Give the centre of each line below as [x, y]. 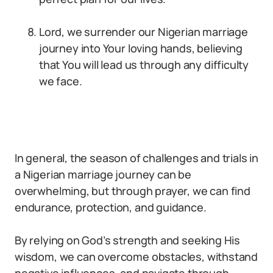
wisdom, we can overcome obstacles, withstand [136, 257]
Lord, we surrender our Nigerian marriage [144, 32]
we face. [61, 81]
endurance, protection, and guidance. [111, 207]
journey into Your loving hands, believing [141, 48]
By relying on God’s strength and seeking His [128, 240]
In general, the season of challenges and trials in [137, 158]
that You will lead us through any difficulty [144, 65]
